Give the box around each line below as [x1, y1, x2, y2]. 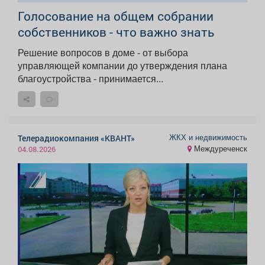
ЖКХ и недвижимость [169, 132, 247, 143]
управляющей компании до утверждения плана [18, 58, 227, 72]
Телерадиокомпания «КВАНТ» [18, 132, 135, 144]
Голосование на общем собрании [18, 7, 214, 24]
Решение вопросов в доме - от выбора [18, 45, 188, 59]
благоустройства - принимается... [18, 71, 163, 85]
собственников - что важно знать [18, 23, 214, 40]
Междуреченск [192, 143, 247, 154]
